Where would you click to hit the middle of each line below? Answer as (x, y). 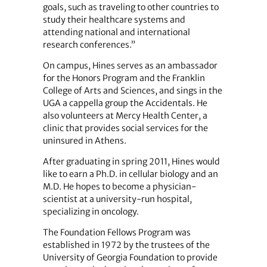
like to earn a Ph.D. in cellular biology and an (130, 174)
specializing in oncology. (91, 212)
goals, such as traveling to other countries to (131, 7)
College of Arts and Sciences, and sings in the (132, 91)
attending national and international (116, 32)
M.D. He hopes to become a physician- (119, 187)
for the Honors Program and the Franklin (124, 78)
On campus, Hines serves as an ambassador (130, 66)
